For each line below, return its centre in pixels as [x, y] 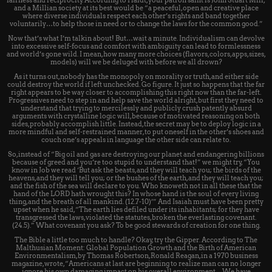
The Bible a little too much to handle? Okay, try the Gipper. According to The [136, 240]
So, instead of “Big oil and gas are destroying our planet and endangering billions [136, 155]
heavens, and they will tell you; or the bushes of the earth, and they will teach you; [136, 178]
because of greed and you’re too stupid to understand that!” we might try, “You [136, 162]
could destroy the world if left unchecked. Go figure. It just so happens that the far [136, 85]
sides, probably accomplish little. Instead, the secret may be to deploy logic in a [136, 124]
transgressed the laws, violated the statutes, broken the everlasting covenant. [136, 218]
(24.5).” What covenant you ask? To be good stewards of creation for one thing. [136, 226]
